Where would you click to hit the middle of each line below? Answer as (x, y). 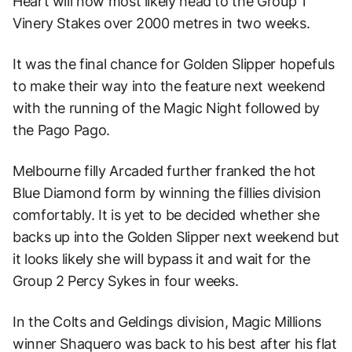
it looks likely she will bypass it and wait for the (161, 258)
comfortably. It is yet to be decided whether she (166, 214)
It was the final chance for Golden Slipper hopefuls (174, 64)
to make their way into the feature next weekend (169, 86)
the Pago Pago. (63, 130)
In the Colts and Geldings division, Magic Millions (167, 321)
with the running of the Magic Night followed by (167, 108)
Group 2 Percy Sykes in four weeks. (128, 280)
